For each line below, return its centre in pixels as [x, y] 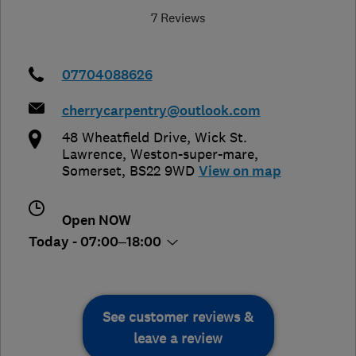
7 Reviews [178, 17]
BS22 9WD [162, 170]
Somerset [91, 170]
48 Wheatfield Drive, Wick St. [154, 137]
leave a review [178, 338]
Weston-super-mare [192, 154]
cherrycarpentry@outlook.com [161, 110]
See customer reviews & [178, 317]
